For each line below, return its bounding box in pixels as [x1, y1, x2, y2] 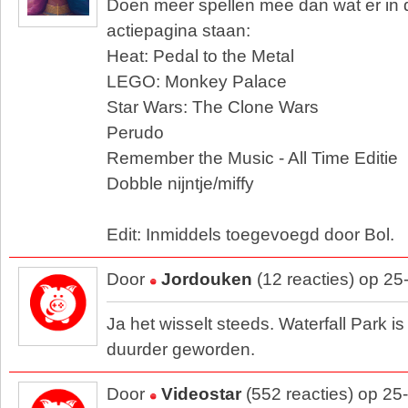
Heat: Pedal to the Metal [107, 46, 294, 66]
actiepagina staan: [107, 21, 250, 40]
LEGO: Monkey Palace [107, 72, 287, 91]
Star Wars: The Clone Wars [107, 97, 319, 117]
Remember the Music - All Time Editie [107, 148, 398, 168]
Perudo [107, 123, 164, 142]
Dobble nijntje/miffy [107, 174, 254, 193]
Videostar [161, 384, 241, 403]
